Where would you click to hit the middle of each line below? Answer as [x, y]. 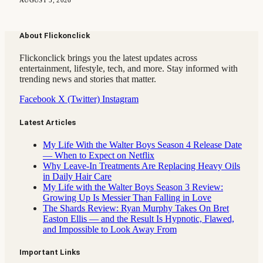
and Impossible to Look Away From [110, 229]
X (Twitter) [79, 99]
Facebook [38, 99]
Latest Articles [48, 122]
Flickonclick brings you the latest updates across [108, 58]
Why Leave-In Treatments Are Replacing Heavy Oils [141, 166]
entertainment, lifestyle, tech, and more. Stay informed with [129, 69]
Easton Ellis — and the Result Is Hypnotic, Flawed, [139, 218]
